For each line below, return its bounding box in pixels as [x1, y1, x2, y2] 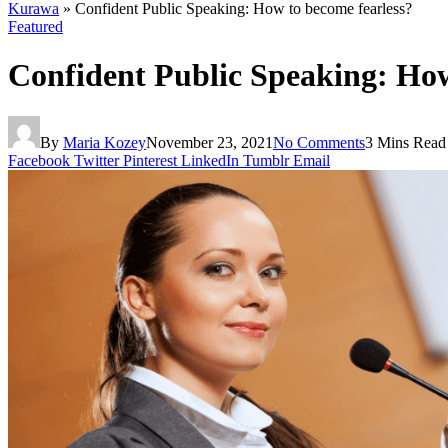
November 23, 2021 [146, 133, 273, 151]
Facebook [8, 151, 70, 169]
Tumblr [243, 151, 289, 169]
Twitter [74, 151, 119, 169]
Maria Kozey [63, 133, 146, 151]
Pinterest [123, 151, 177, 169]
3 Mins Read [365, 133, 446, 151]
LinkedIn [181, 151, 239, 169]
